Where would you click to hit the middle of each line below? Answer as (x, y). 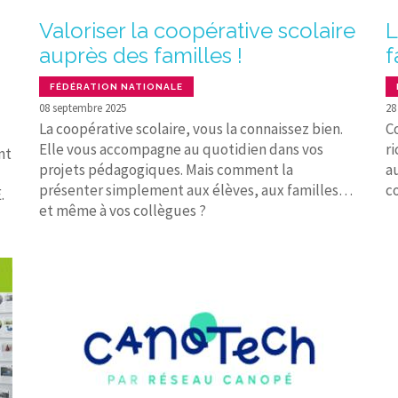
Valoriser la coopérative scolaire (197, 31)
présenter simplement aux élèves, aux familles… (196, 190)
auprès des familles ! (141, 56)
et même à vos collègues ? (123, 210)
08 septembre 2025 (83, 107)
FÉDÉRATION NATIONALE (116, 86)
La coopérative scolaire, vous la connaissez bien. (191, 128)
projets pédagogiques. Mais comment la (166, 169)
